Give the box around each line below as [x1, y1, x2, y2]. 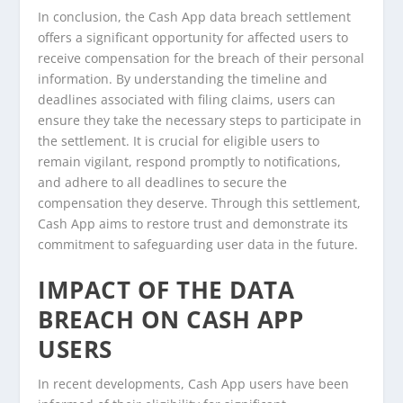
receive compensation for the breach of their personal [38, 49, 365, 67]
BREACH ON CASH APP [38, 302, 304, 336]
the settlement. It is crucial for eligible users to [38, 132, 320, 150]
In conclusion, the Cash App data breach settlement [38, 8, 352, 26]
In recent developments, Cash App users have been [38, 374, 350, 392]
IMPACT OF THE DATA [38, 273, 295, 306]
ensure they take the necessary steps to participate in [38, 112, 363, 130]
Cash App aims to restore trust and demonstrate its [38, 215, 349, 233]
